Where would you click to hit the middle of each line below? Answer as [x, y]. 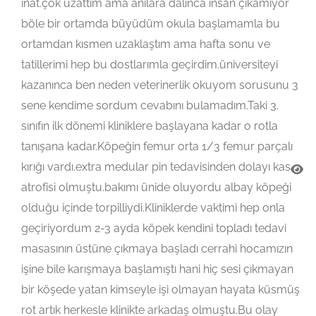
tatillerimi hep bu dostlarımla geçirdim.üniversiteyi [150, 64]
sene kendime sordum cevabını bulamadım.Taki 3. [150, 105]
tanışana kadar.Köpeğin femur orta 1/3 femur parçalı [157, 146]
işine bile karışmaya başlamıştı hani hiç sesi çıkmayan [157, 269]
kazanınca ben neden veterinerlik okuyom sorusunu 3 [160, 85]
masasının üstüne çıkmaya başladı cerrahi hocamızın [157, 248]
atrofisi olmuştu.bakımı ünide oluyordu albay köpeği [156, 187]
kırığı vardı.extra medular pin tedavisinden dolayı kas [156, 166]
